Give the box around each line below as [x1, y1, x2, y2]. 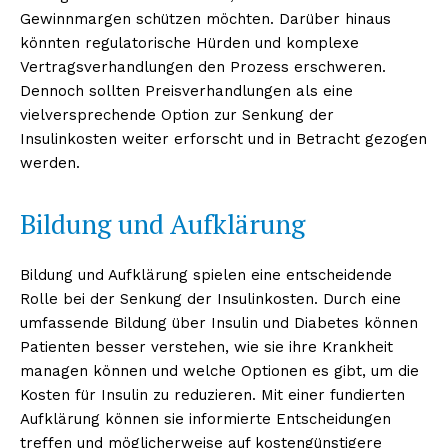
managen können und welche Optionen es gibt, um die [20, 361, 419, 380]
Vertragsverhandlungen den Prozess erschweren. [20, 57, 386, 76]
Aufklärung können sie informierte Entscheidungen [20, 409, 391, 428]
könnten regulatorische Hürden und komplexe [20, 33, 359, 52]
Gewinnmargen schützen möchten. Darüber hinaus [20, 9, 391, 28]
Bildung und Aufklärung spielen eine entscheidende [20, 265, 392, 284]
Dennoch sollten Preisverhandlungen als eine [20, 81, 353, 100]
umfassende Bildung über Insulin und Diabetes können [20, 313, 418, 332]
